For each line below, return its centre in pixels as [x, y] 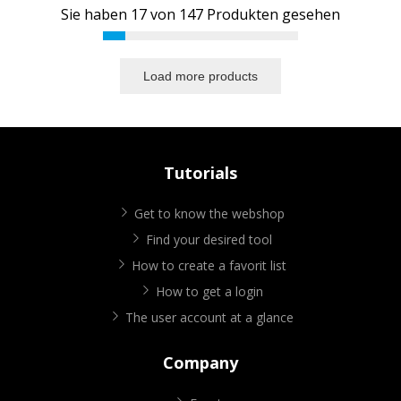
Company [200, 363]
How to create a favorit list [209, 266]
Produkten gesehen [272, 15]
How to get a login [209, 292]
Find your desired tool [209, 240]
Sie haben [96, 15]
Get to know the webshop [209, 214]
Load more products [200, 77]
